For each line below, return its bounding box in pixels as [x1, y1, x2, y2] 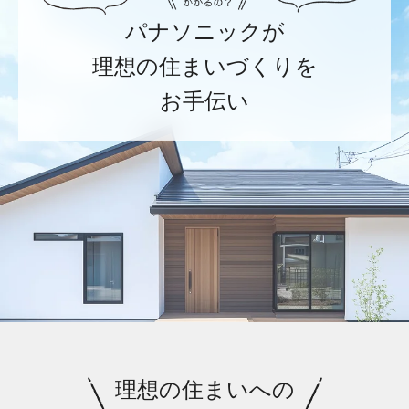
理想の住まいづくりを [91, 53, 318, 79]
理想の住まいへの [114, 376, 295, 402]
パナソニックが [124, 18, 285, 44]
